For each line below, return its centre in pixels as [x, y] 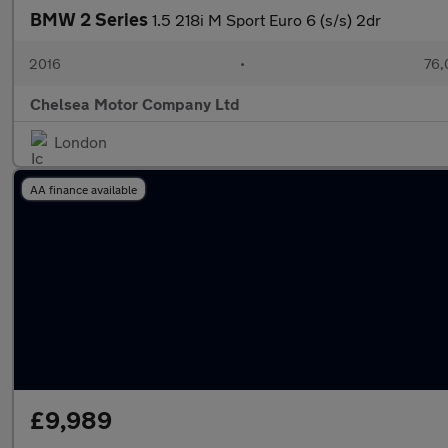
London [80, 141]
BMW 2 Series [91, 19]
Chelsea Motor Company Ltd [135, 103]
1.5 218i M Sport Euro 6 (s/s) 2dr [266, 19]
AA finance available [83, 189]
